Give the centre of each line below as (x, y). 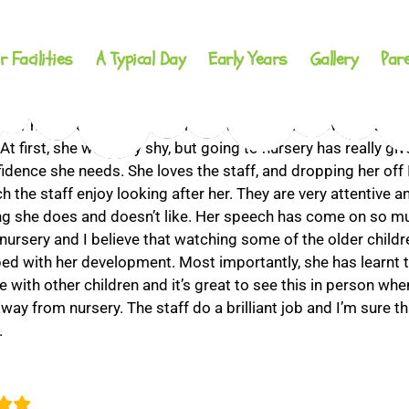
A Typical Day (141, 59)
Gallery (334, 59)
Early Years (248, 59)
